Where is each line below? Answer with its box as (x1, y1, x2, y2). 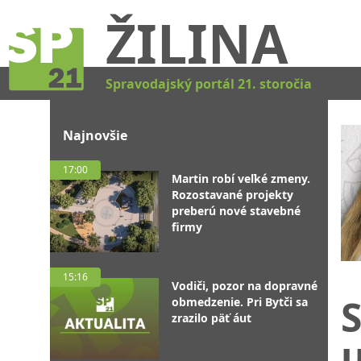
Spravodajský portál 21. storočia (106, 74, 312, 93)
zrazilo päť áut (172, 310, 251, 326)
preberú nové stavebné (172, 203, 301, 218)
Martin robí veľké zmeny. (172, 171, 310, 186)
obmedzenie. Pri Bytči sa (172, 294, 308, 309)
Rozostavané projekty (172, 187, 293, 202)
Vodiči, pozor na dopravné (172, 278, 317, 293)
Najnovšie (63, 127, 127, 144)
